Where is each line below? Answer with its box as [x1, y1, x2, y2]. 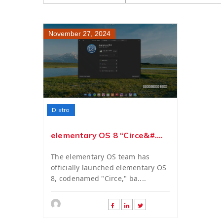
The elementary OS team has [51, 152, 150, 161]
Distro [52, 106, 70, 113]
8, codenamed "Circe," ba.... [51, 174, 146, 183]
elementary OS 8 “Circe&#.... [51, 130, 163, 140]
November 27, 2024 [48, 30, 110, 37]
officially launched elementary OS [51, 163, 167, 172]
